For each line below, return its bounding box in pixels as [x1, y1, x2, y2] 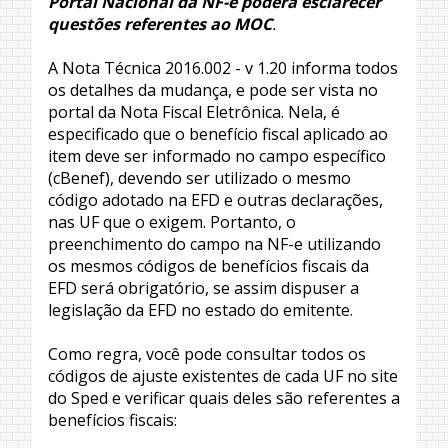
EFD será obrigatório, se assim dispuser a [48, 276, 359, 299]
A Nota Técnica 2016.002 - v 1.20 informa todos [48, 56, 398, 79]
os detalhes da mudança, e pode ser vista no [48, 78, 378, 101]
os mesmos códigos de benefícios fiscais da [48, 254, 369, 277]
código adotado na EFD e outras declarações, [48, 188, 383, 211]
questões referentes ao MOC [48, 12, 272, 35]
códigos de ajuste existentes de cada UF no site [48, 364, 398, 387]
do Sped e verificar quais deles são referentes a [48, 386, 400, 409]
